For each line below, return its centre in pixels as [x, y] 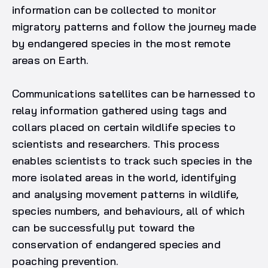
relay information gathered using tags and [120, 110]
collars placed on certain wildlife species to [124, 127]
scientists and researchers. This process [116, 144]
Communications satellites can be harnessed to [134, 93]
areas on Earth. [51, 60]
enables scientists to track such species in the [132, 160]
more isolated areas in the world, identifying [124, 177]
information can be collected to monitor [114, 10]
